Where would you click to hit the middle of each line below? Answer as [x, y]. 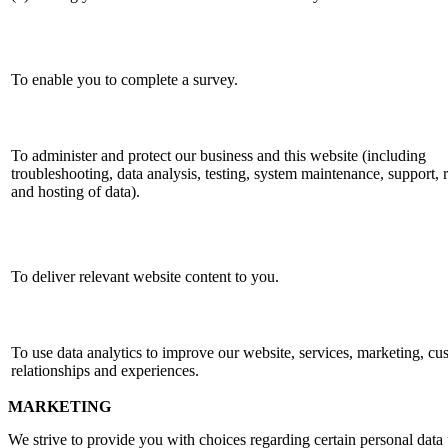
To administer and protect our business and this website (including [218, 156]
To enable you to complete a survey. [124, 80]
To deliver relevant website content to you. [145, 277]
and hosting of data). [75, 192]
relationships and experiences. [105, 371]
